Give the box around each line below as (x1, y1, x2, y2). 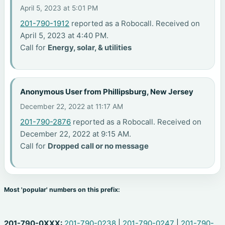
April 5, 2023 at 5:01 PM (20, 4, 98, 13)
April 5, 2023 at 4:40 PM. (20, 31, 109, 41)
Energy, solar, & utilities (48, 43, 132, 53)
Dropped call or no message (48, 141, 149, 151)
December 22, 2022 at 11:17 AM (20, 102, 124, 111)
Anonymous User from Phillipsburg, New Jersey (20, 86, 194, 96)
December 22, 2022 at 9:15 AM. (20, 129, 132, 139)
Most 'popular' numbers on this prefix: (4, 186, 120, 194)
